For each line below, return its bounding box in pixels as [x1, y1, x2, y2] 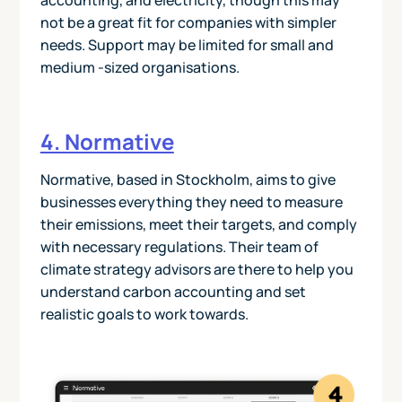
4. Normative [39, 127, 174, 157]
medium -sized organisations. [39, 57, 240, 78]
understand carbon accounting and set [39, 282, 306, 302]
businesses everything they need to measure [39, 192, 343, 213]
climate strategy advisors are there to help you [39, 259, 354, 280]
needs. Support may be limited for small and [39, 35, 334, 56]
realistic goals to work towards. [39, 304, 249, 325]
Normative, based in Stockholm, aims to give [39, 170, 336, 190]
